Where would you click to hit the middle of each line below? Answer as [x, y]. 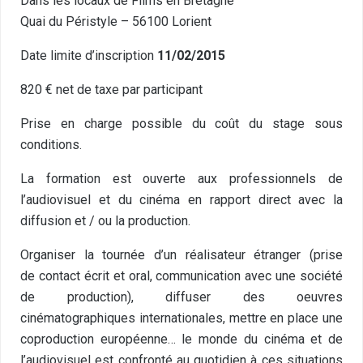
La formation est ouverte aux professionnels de [181, 179]
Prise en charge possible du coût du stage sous [181, 124]
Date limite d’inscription [89, 56]
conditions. [51, 145]
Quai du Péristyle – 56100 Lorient [116, 21]
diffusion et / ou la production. [105, 221]
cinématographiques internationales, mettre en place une [181, 318]
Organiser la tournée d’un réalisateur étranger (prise [181, 255]
